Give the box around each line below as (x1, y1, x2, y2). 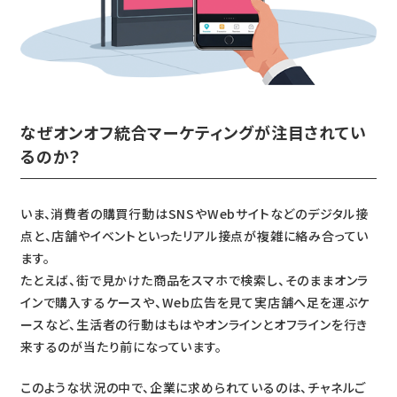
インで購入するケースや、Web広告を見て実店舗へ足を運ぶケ (19, 292, 370, 311)
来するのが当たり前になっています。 (19, 337, 222, 355)
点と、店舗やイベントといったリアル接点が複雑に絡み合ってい (19, 226, 370, 245)
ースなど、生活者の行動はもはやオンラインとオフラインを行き (19, 315, 369, 333)
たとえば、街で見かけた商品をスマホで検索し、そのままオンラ (19, 270, 370, 289)
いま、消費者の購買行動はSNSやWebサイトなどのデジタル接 (19, 204, 369, 222)
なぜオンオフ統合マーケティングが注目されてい (19, 120, 367, 144)
